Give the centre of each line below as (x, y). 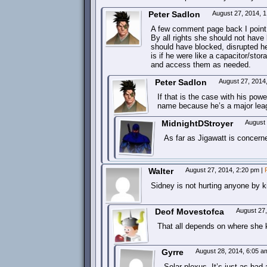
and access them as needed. (201, 65)
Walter (161, 171)
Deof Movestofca (190, 212)
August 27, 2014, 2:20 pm (223, 170)
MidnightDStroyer (197, 123)
